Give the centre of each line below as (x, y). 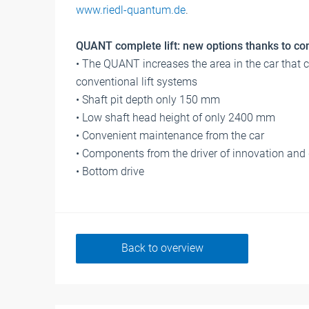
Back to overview (162, 248)
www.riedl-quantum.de (131, 10)
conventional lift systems (137, 81)
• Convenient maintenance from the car (170, 135)
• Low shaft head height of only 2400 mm (176, 117)
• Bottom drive (110, 171)
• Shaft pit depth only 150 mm (148, 99)
